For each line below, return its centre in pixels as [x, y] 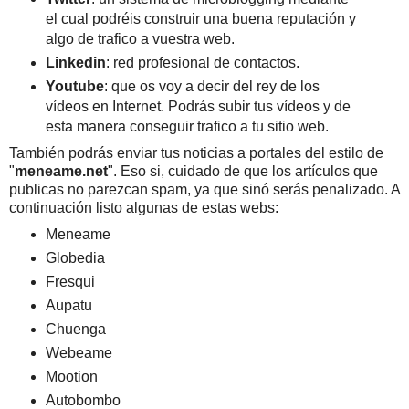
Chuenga [75, 329]
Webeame [79, 352]
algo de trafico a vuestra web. [140, 39]
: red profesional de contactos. [202, 63]
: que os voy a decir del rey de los [211, 87]
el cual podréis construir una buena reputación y [200, 19]
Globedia [75, 257]
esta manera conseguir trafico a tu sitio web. [187, 127]
